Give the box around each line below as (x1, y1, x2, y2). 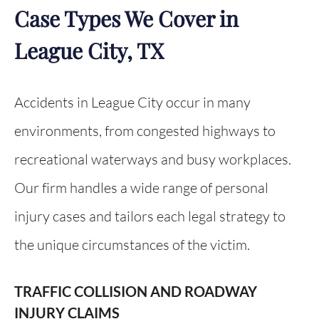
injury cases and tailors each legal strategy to (14, 207, 286, 225)
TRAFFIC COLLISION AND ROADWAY (14, 283, 257, 300)
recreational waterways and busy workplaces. (14, 150, 291, 168)
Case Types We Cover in (14, 4, 239, 33)
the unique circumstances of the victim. (14, 236, 250, 253)
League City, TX (14, 36, 164, 65)
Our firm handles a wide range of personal (14, 179, 268, 197)
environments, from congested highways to (14, 122, 276, 140)
